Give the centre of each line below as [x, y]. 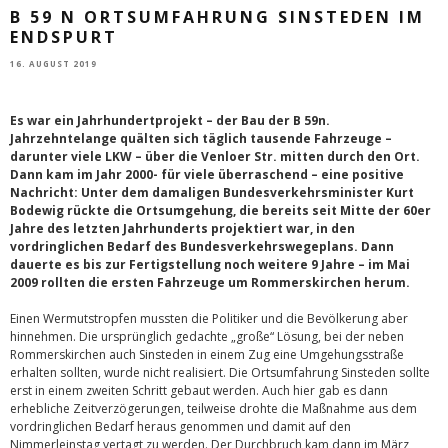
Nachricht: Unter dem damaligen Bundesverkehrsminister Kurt [212, 192]
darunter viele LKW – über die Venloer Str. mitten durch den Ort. [215, 156]
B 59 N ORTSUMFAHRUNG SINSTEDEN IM [217, 17]
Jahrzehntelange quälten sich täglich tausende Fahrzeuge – [201, 138]
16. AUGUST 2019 [53, 63]
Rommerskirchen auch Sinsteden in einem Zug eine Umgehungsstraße [207, 354]
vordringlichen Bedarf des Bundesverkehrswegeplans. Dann [202, 246]
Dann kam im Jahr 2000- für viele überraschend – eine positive [207, 174]
